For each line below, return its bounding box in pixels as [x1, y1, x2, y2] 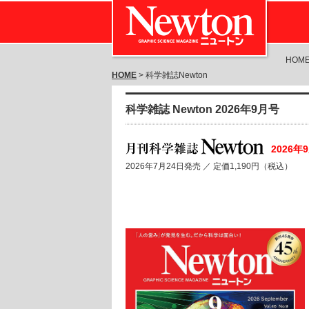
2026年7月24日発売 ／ [126, 161, 213, 171]
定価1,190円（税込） [213, 161, 295, 171]
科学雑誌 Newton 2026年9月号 [126, 103, 279, 115]
